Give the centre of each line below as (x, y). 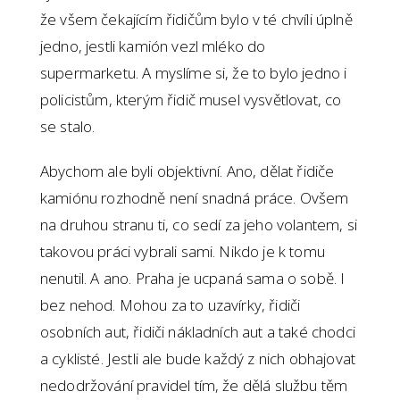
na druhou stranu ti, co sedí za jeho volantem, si (199, 225)
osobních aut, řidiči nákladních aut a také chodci (198, 332)
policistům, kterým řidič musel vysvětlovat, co (191, 100)
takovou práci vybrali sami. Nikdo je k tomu (183, 252)
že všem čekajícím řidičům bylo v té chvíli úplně (196, 20)
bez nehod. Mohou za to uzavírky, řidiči (171, 305)
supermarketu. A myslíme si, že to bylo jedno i (194, 73)
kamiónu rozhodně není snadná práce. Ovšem (195, 198)
